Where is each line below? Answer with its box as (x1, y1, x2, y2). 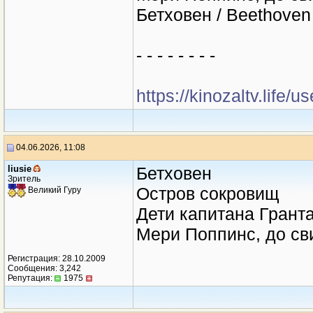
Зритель (8, 174, 41, 184)
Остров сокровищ (136, 184, 279, 203)
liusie (8, 163, 31, 174)
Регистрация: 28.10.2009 (8, 254, 105, 263)
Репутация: (8, 273, 54, 283)
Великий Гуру (26, 185, 81, 196)
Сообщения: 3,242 (8, 263, 81, 273)
